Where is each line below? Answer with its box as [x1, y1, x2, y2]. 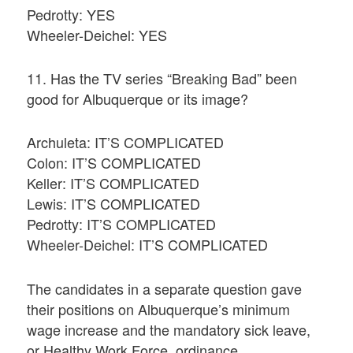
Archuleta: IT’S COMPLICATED [27, 132, 225, 153]
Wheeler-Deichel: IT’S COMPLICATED [27, 234, 269, 255]
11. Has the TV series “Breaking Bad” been [27, 68, 298, 89]
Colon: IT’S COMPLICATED [27, 152, 202, 173]
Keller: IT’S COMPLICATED [27, 173, 200, 194]
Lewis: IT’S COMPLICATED [27, 193, 201, 214]
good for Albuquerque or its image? [27, 88, 249, 110]
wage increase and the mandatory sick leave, [27, 318, 311, 340]
